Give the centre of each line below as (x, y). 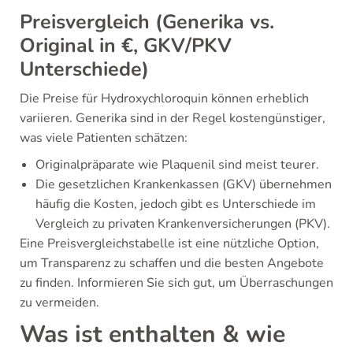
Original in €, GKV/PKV (126, 46)
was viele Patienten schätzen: (104, 138)
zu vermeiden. (59, 303)
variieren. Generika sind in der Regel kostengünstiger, (173, 118)
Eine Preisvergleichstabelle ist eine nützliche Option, (169, 243)
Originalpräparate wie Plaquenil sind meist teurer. (177, 165)
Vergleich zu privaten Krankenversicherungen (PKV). (183, 224)
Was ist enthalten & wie (152, 334)
